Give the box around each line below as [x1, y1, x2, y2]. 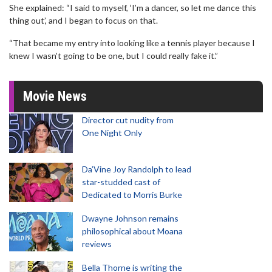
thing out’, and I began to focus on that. [9, 15, 158, 25]
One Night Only [82, 127, 142, 138]
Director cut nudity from [82, 115, 174, 125]
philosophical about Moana [82, 226, 183, 236]
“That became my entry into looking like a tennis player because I [9, 38, 255, 48]
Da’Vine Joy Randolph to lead [82, 164, 191, 174]
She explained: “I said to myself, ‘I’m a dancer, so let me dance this [9, 2, 256, 13]
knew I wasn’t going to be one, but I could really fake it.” [9, 50, 218, 61]
